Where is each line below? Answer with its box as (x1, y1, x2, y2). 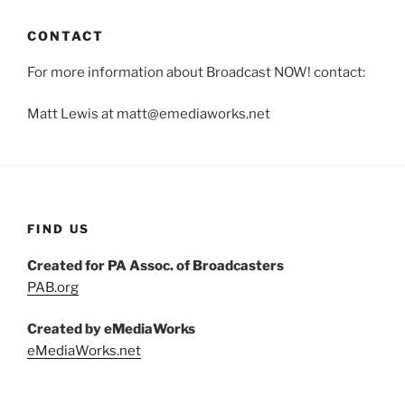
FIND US (27, 221, 90, 237)
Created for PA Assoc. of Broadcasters (27, 257, 284, 274)
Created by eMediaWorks (27, 321, 195, 338)
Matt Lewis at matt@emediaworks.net (27, 106, 270, 123)
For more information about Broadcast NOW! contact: (27, 63, 365, 80)
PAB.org (27, 278, 79, 296)
